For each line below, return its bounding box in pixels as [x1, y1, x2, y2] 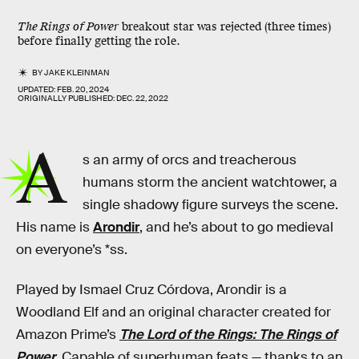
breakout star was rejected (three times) [119, 19, 331, 34]
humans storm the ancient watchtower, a [83, 174, 338, 191]
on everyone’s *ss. [16, 241, 127, 258]
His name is [16, 219, 93, 236]
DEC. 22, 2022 [116, 93, 168, 103]
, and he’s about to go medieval [139, 219, 333, 236]
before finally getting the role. [18, 34, 180, 49]
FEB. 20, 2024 [57, 84, 109, 95]
